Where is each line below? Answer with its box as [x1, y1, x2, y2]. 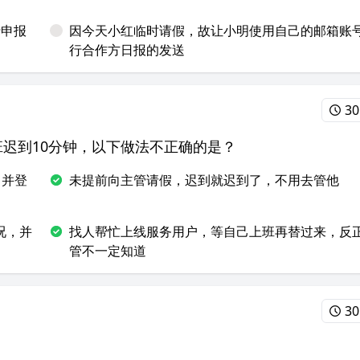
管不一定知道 [69, 242, 146, 260]
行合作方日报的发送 [69, 41, 185, 59]
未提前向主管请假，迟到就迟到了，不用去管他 [69, 171, 339, 189]
